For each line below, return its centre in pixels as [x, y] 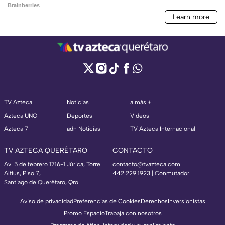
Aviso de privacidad [46, 201]
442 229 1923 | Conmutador [151, 173]
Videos [140, 115]
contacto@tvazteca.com [146, 164]
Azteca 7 [16, 128]
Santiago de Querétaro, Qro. [42, 182]
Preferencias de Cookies [107, 201]
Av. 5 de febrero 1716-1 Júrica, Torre [52, 164]
